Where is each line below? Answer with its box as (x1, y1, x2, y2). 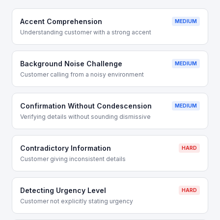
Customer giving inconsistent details (20, 155, 126, 163)
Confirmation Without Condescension (20, 102, 152, 110)
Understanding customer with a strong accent (20, 28, 151, 36)
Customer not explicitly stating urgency (20, 197, 133, 205)
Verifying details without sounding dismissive (20, 113, 151, 120)
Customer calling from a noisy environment (20, 71, 144, 78)
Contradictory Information (20, 144, 111, 152)
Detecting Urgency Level (20, 186, 106, 194)
